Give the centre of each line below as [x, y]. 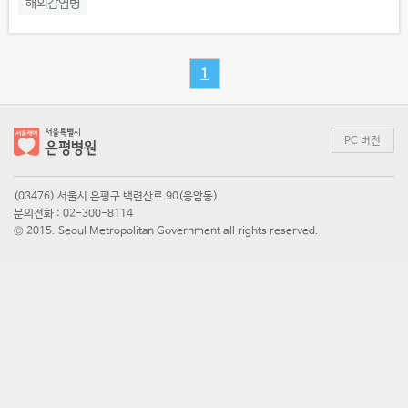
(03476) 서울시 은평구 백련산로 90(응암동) [116, 196]
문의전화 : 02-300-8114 [73, 214]
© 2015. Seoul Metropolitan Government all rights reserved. [166, 231]
